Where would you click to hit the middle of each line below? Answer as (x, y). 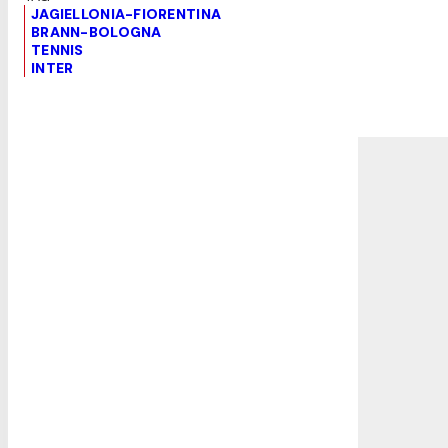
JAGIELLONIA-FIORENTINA (126, 13)
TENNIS (57, 49)
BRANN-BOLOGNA (96, 31)
